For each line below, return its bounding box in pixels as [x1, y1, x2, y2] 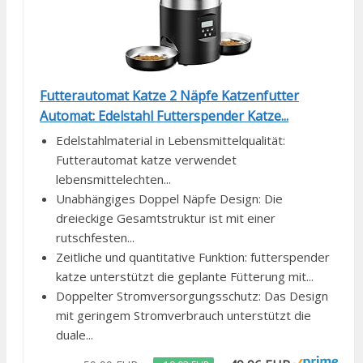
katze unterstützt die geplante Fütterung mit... [56, 268, 314, 285]
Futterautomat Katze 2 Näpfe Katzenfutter [40, 87, 299, 105]
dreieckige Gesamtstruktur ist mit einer [56, 210, 275, 227]
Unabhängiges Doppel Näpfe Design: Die [56, 190, 283, 207]
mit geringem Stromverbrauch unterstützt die [56, 307, 311, 324]
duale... [56, 327, 93, 344]
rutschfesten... [56, 229, 135, 246]
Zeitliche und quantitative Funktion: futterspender [56, 249, 330, 266]
